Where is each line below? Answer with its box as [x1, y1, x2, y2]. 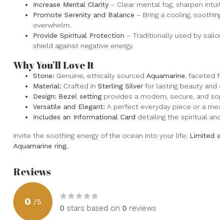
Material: [33, 82, 61, 90]
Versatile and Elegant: [33, 102, 105, 110]
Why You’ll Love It [13, 58, 94, 72]
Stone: [33, 71, 55, 80]
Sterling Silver [98, 82, 143, 90]
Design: [33, 92, 56, 100]
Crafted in [61, 82, 98, 90]
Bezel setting [58, 92, 102, 100]
